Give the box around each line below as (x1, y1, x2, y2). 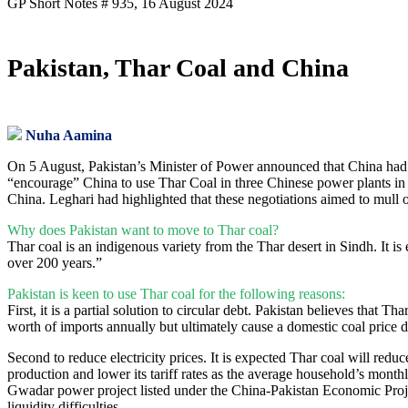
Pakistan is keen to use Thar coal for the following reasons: (7, 286, 345, 302)
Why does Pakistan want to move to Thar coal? (7, 222, 279, 239)
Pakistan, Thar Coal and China (7, 54, 349, 83)
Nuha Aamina (25, 127, 112, 144)
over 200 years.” (7, 255, 102, 271)
